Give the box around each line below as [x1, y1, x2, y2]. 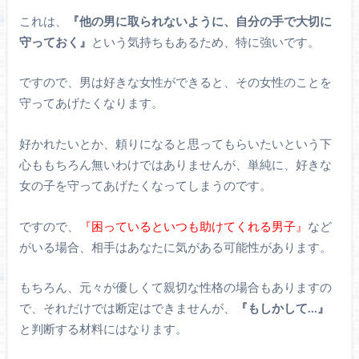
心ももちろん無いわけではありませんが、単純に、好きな [18, 157, 332, 172]
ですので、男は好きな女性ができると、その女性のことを [18, 75, 332, 90]
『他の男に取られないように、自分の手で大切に [67, 13, 332, 28]
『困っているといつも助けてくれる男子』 [79, 218, 308, 233]
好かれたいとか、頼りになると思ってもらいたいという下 [18, 136, 332, 151]
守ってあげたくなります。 [18, 95, 163, 111]
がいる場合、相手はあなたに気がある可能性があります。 [18, 239, 332, 254]
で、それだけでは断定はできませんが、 [18, 301, 236, 316]
